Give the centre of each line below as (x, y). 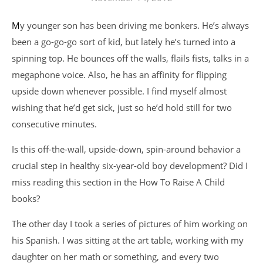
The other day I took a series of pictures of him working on (130, 224)
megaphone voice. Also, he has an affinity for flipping (119, 75)
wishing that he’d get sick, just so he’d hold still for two (122, 107)
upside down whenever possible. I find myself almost (119, 91)
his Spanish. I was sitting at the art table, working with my (128, 240)
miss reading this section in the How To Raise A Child (118, 182)
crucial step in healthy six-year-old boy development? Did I (130, 166)
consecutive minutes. (54, 124)
